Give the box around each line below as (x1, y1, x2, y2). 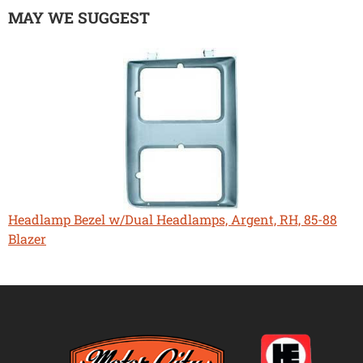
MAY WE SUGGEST (8, 7, 150, 28)
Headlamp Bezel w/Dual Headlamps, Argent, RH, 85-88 (8, 211, 337, 228)
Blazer (8, 230, 46, 248)
